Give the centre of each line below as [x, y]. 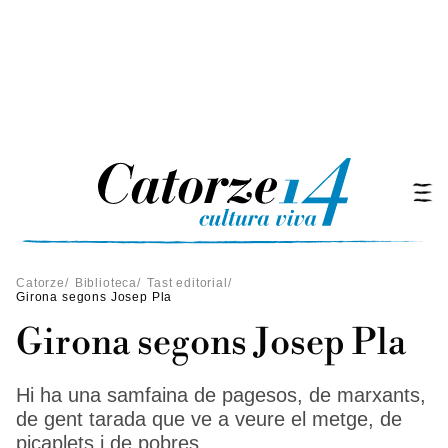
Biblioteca [106, 283]
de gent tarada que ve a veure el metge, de [209, 419]
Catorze [40, 283]
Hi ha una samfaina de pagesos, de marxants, [221, 395]
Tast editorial [187, 283]
